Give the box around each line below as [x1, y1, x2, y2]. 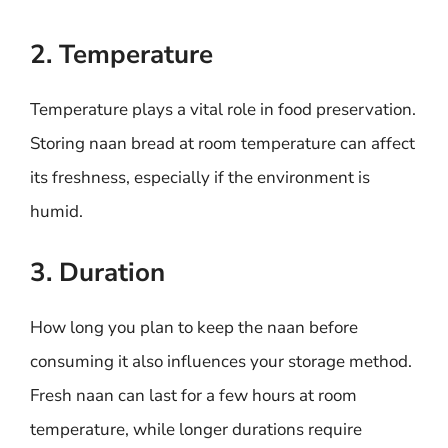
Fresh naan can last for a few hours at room [30, 383, 357, 407]
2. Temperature [30, 37, 213, 72]
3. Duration [30, 254, 165, 290]
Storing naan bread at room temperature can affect [30, 132, 415, 155]
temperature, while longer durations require [30, 417, 362, 441]
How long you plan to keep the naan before [30, 315, 358, 339]
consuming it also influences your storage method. [30, 349, 412, 373]
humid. [30, 200, 83, 223]
